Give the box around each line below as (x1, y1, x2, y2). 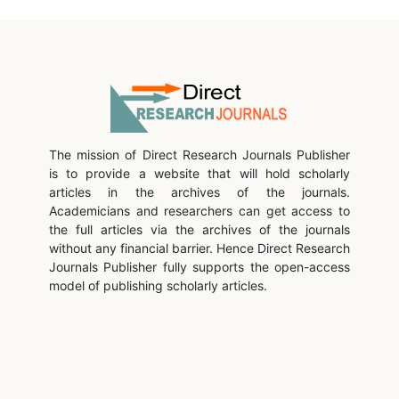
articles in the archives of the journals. (48, 183, 351, 199)
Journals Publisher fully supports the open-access (48, 258, 351, 274)
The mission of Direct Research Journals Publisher (48, 146, 351, 162)
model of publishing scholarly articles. (48, 277, 267, 293)
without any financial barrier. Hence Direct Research (48, 240, 351, 256)
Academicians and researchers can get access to (48, 202, 351, 218)
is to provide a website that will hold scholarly (48, 165, 351, 181)
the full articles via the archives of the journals (48, 221, 351, 237)
